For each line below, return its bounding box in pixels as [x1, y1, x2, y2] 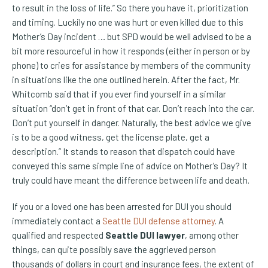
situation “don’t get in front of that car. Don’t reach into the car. [12, 103, 254, 114]
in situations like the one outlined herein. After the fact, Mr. [12, 74, 240, 86]
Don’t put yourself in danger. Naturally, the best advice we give [12, 117, 251, 129]
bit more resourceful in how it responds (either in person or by [12, 45, 250, 57]
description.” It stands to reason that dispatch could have [12, 146, 235, 157]
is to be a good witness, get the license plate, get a [12, 132, 209, 143]
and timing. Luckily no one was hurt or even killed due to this [12, 17, 243, 28]
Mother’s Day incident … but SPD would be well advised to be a [12, 31, 251, 42]
